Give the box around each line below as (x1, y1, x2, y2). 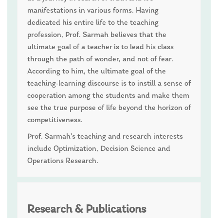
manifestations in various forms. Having (27, 6, 159, 15)
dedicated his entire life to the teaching (27, 18, 159, 27)
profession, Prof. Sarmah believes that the (27, 31, 166, 39)
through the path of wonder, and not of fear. (27, 55, 173, 63)
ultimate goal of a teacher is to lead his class (27, 43, 174, 51)
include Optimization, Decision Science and (27, 145, 170, 153)
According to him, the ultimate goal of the (27, 67, 166, 75)
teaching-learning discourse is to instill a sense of (27, 79, 191, 88)
